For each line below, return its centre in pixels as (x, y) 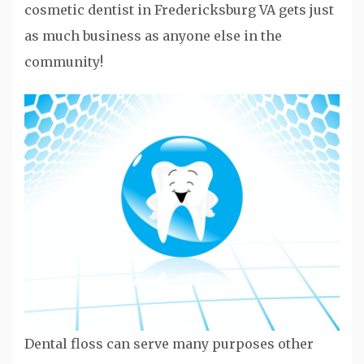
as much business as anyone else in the (153, 36)
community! (64, 62)
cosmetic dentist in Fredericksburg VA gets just (179, 10)
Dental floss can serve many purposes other (169, 344)
